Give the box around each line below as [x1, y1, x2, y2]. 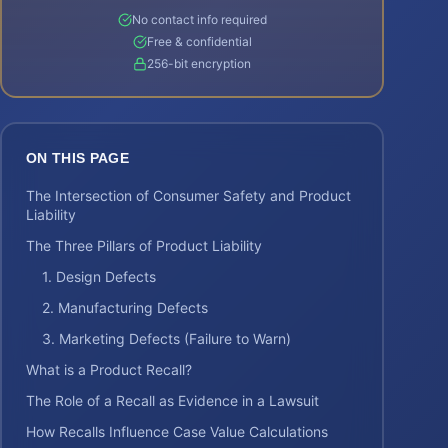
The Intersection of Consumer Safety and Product [26, 187, 351, 204]
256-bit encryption [147, 56, 251, 71]
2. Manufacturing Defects [42, 299, 208, 316]
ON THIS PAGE [26, 150, 130, 166]
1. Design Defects [42, 268, 156, 285]
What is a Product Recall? [26, 361, 192, 378]
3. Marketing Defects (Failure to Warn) [42, 330, 291, 347]
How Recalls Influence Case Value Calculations [26, 423, 328, 440]
